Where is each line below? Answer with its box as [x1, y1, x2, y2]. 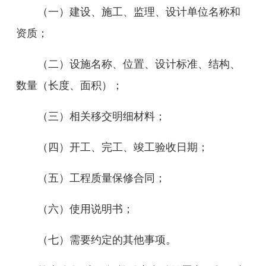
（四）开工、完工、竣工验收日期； [37, 141, 208, 153]
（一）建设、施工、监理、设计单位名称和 [37, 6, 240, 18]
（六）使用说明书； [37, 203, 134, 215]
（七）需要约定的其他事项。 [37, 234, 176, 246]
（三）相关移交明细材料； [37, 110, 166, 122]
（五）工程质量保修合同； [37, 172, 166, 184]
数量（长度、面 [16, 80, 91, 91]
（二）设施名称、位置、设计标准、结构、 [37, 58, 240, 70]
